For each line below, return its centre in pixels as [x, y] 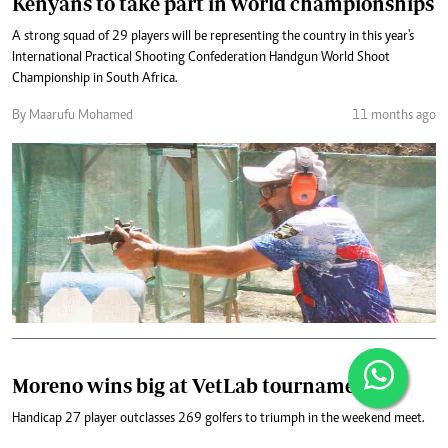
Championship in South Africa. [95, 78]
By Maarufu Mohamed [72, 115]
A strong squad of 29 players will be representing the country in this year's [213, 36]
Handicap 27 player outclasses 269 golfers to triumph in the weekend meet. [218, 418]
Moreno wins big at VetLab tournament [194, 385]
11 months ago [394, 115]
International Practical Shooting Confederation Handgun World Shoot [201, 57]
